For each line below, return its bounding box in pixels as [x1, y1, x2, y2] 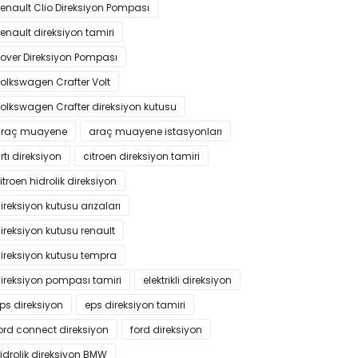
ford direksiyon [130, 323, 202, 336]
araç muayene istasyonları [89, 125, 222, 138]
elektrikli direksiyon [143, 273, 232, 287]
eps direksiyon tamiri [85, 298, 185, 312]
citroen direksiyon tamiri [83, 149, 200, 163]
